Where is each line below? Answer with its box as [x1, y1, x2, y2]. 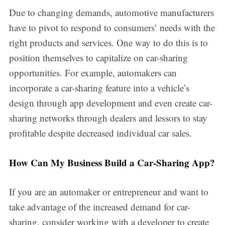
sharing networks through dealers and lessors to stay [9, 111, 207, 125]
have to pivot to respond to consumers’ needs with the [9, 21, 215, 34]
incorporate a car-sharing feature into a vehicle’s [9, 81, 189, 94]
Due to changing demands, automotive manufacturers [9, 6, 214, 19]
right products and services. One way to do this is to [9, 36, 208, 49]
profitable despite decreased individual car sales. [9, 127, 192, 140]
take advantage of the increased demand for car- [9, 200, 190, 213]
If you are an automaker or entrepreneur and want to [9, 185, 208, 198]
